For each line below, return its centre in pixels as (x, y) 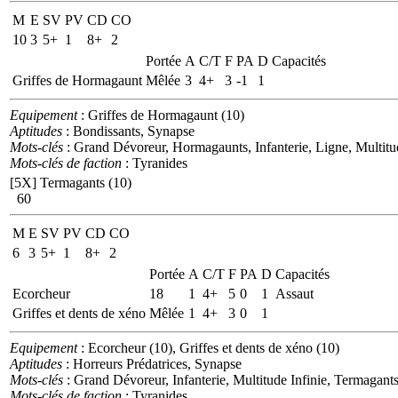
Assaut (295, 293)
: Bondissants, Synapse (128, 131)
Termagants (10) (86, 182)
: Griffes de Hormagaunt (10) (161, 115)
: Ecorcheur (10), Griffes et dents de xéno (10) (208, 347)
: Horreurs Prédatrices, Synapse (152, 363)
